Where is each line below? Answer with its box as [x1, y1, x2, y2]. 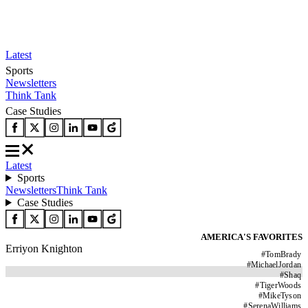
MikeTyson [262, 291, 301, 300]
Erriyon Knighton [5, 243, 82, 254]
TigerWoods [259, 280, 301, 290]
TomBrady [265, 250, 301, 259]
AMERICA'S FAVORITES [201, 232, 302, 242]
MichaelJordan [250, 260, 301, 269]
